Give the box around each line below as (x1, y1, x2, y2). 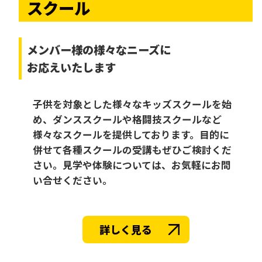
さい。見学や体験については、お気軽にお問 (32, 157, 231, 172)
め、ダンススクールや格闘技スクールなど (32, 112, 222, 126)
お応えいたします (27, 59, 116, 76)
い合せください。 (32, 173, 112, 187)
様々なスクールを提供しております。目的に (32, 127, 229, 142)
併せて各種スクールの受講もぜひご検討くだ (32, 142, 232, 157)
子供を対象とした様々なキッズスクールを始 (32, 96, 232, 111)
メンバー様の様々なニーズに (27, 42, 171, 58)
